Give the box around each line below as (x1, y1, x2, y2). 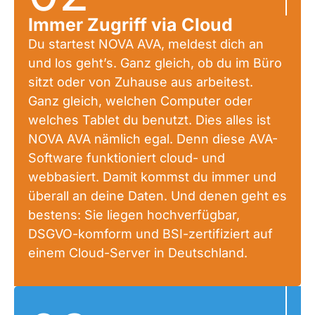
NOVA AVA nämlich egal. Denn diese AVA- (28, 131, 278, 146)
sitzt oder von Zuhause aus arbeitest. (28, 74, 253, 89)
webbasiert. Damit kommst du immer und (28, 169, 276, 184)
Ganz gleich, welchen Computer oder (28, 93, 252, 108)
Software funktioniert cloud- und (28, 150, 225, 165)
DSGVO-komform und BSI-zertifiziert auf (28, 226, 273, 241)
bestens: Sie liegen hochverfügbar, (28, 207, 240, 222)
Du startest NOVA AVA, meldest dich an (28, 36, 264, 51)
